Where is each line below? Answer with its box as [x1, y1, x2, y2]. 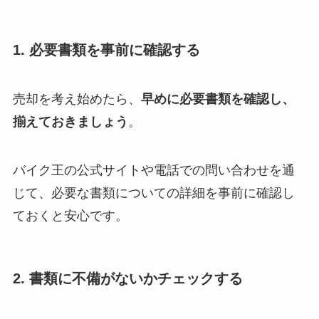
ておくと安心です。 [12, 209, 128, 224]
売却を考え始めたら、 [12, 92, 141, 107]
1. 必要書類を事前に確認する [12, 41, 200, 58]
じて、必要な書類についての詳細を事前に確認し [12, 186, 295, 201]
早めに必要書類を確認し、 [140, 92, 295, 107]
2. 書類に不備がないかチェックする [12, 271, 243, 287]
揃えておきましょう [12, 115, 128, 130]
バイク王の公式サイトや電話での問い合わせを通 [12, 163, 295, 178]
